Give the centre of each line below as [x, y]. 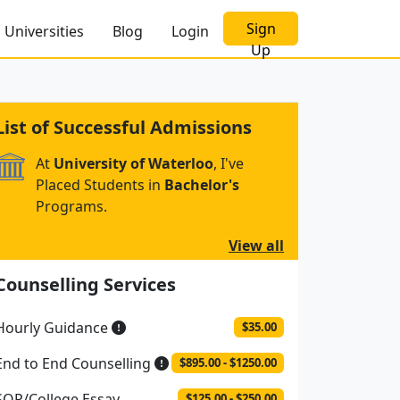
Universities [44, 31]
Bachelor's [202, 185]
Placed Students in [100, 185]
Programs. [71, 207]
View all [256, 246]
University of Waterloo [133, 164]
